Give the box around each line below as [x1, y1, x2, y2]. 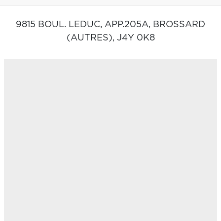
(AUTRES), [66, 33, 117, 42]
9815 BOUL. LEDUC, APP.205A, [16, 20, 153, 29]
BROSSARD [153, 20, 205, 29]
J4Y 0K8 [116, 33, 155, 42]
